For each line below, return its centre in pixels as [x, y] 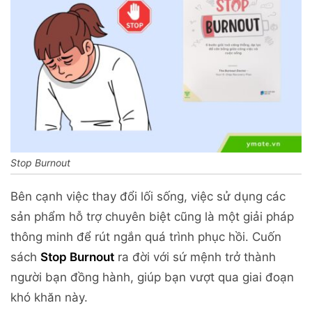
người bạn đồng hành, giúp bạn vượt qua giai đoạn [152, 278]
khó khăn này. [49, 298]
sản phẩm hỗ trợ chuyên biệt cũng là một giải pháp [152, 217]
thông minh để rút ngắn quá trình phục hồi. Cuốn [146, 237]
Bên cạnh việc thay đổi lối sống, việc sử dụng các [148, 197]
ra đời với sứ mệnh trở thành [195, 257]
